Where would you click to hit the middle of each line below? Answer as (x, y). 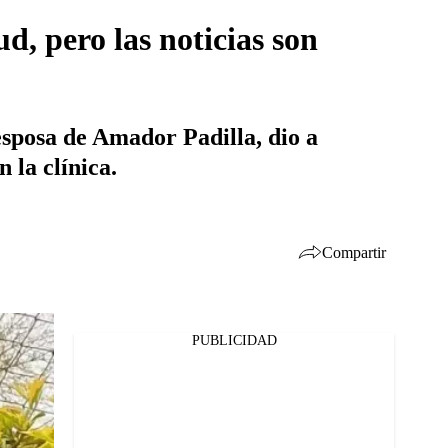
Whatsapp (82, 404)
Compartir (354, 252)
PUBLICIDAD (234, 340)
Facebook (80, 352)
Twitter (73, 378)
